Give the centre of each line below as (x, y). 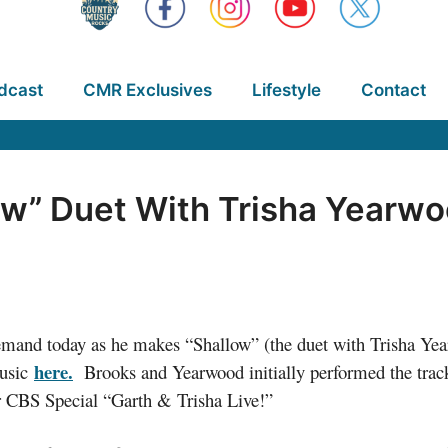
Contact (393, 90)
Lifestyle (286, 90)
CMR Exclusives (147, 90)
